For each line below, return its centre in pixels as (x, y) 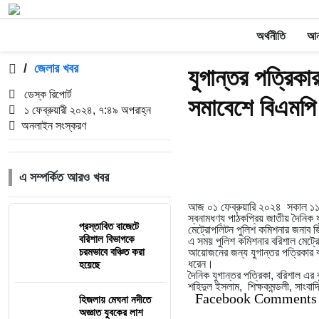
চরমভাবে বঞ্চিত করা (112, 252)
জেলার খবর (56, 68)
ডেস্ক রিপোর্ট (46, 94)
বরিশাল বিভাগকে (107, 239)
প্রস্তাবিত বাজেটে (109, 226)
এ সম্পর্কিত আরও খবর (64, 177)
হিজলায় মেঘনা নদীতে (115, 299)
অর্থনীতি (271, 36)
